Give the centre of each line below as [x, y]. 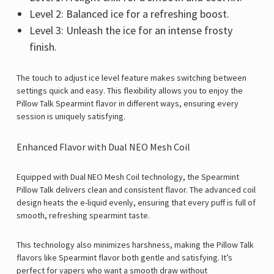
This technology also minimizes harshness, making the [117, 245]
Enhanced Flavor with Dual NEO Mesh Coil [103, 147]
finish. [43, 47]
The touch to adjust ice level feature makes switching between [131, 78]
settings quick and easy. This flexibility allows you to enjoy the [130, 91]
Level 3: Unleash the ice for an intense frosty [131, 31]
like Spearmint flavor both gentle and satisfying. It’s [137, 258]
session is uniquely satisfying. [71, 117]
